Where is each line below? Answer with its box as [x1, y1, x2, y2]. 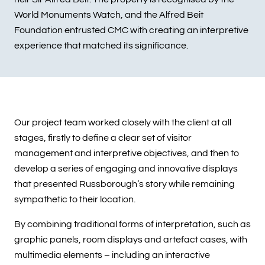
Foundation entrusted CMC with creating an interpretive [14, 25, 248, 35]
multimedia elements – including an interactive [14, 250, 210, 260]
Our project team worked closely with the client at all [14, 118, 231, 128]
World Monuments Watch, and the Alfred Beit [14, 9, 203, 20]
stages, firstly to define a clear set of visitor [14, 133, 192, 143]
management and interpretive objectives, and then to [14, 148, 239, 159]
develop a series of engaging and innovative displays [14, 164, 238, 174]
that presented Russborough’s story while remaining [14, 179, 235, 189]
